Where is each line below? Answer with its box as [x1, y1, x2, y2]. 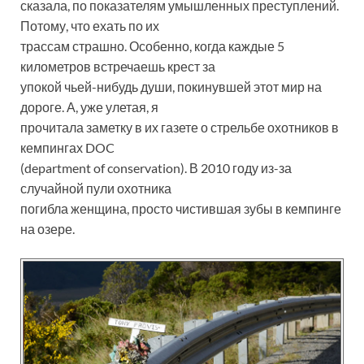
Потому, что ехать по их [20, 18, 159, 34]
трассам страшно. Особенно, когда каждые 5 [20, 38, 284, 54]
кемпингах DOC [20, 140, 115, 156]
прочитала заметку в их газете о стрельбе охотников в [20, 119, 339, 136]
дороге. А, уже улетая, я [20, 99, 158, 115]
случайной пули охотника [20, 180, 171, 197]
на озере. [20, 221, 75, 237]
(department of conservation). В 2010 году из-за [20, 160, 292, 176]
